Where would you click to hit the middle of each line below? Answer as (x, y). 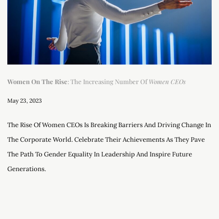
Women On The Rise (37, 81)
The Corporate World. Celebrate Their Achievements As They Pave (106, 139)
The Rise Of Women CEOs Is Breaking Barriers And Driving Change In (109, 125)
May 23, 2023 (25, 100)
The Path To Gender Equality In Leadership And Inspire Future (100, 154)
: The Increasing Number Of (108, 81)
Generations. (27, 169)
